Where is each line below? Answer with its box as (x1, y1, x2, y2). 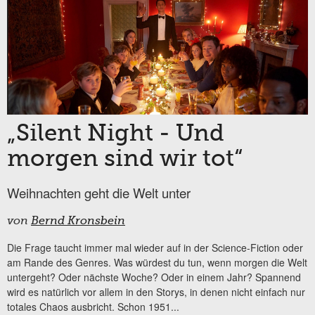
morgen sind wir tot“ (7, 147, 243, 172)
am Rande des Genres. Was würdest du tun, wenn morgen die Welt (7, 255, 307, 269)
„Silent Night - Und (7, 122, 224, 146)
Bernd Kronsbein (31, 215, 125, 227)
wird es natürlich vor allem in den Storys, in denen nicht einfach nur (7, 284, 305, 299)
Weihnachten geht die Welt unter (7, 183, 191, 202)
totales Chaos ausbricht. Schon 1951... (7, 299, 179, 314)
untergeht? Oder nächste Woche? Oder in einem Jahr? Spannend (7, 269, 301, 284)
